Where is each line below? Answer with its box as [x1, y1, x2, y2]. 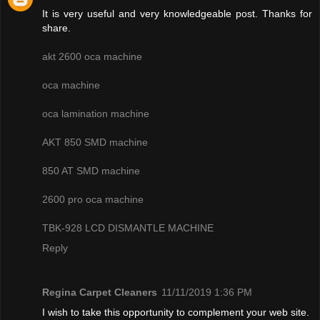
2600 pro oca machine [42, 193, 144, 205]
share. [42, 21, 71, 34]
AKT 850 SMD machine [42, 136, 148, 148]
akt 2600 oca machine [42, 50, 142, 62]
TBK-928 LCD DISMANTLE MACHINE [42, 221, 214, 234]
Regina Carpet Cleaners [42, 286, 157, 298]
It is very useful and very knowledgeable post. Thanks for [42, 7, 312, 19]
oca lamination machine [42, 107, 149, 119]
